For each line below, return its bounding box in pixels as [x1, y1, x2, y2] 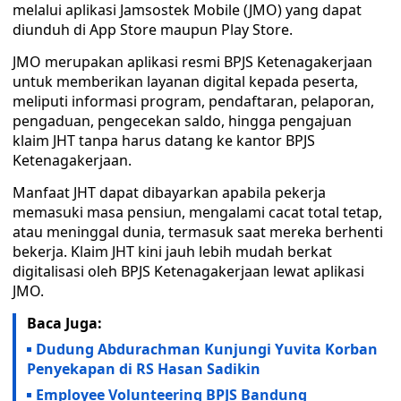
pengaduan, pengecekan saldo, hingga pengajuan [13, 111, 352, 131]
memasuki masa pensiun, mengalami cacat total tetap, [13, 202, 382, 222]
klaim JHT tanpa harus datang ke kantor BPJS [13, 131, 315, 150]
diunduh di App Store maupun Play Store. [13, 20, 293, 39]
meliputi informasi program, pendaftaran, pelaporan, [13, 91, 374, 111]
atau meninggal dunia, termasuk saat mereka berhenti [13, 222, 383, 242]
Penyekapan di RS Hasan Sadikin [27, 359, 260, 379]
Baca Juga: [27, 313, 102, 333]
